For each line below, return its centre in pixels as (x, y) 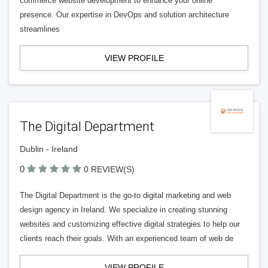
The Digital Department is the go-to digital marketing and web (125, 195)
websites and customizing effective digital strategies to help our (130, 224)
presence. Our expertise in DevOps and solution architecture (124, 15)
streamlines (40, 29)
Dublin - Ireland (49, 149)
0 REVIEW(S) (109, 169)
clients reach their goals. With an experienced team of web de (127, 238)
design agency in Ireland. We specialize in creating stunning (124, 210)
